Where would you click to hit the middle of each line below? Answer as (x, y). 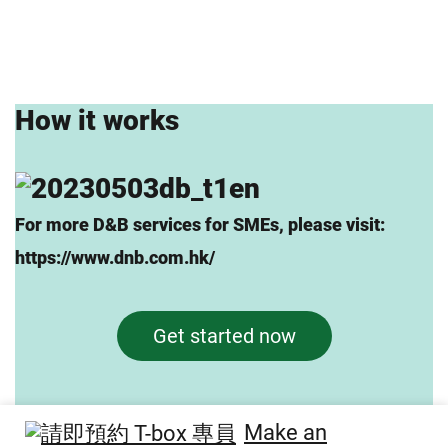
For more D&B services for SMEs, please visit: (200, 224)
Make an (285, 432)
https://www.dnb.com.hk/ (115, 257)
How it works (97, 120)
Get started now (224, 335)
